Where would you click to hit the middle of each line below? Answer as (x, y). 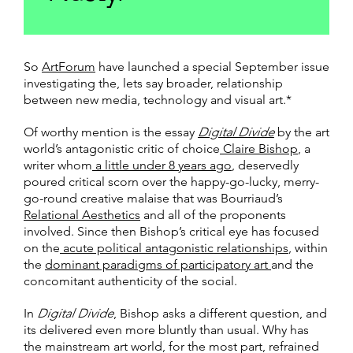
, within (308, 248)
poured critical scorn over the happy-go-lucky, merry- (171, 182)
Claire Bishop (259, 149)
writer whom (58, 165)
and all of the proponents (213, 215)
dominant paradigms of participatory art (158, 265)
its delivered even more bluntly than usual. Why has (166, 330)
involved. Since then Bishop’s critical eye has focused (171, 232)
